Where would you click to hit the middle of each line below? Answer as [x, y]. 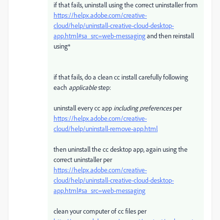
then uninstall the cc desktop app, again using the [121, 149]
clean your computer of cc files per [100, 211]
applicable [82, 87]
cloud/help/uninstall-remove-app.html [106, 128]
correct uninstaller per [83, 159]
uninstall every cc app [83, 108]
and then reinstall [170, 36]
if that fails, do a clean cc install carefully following [121, 77]
